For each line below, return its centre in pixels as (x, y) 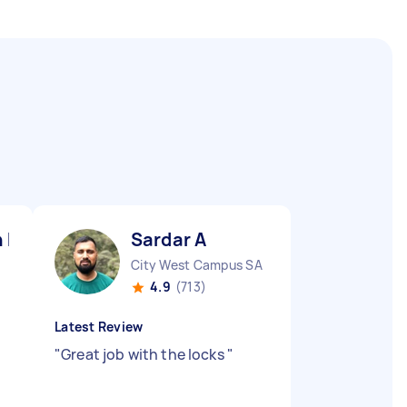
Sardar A (169, 239)
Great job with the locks (144, 354)
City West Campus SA (197, 265)
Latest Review (99, 327)
